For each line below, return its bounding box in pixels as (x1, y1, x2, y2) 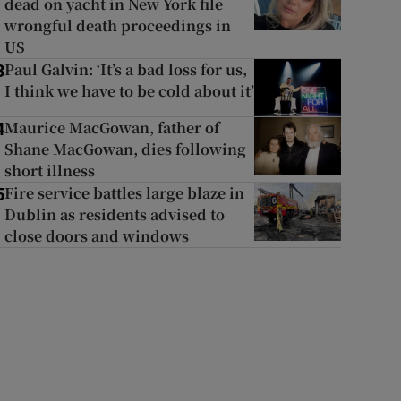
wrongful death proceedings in (4, 15, 231, 36)
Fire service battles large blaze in (4, 183, 244, 204)
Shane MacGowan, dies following (4, 139, 246, 160)
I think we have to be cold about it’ (4, 81, 254, 101)
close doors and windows (4, 226, 189, 247)
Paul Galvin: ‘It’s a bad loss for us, (4, 59, 247, 80)
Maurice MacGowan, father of (4, 117, 219, 139)
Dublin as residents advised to (4, 204, 225, 226)
